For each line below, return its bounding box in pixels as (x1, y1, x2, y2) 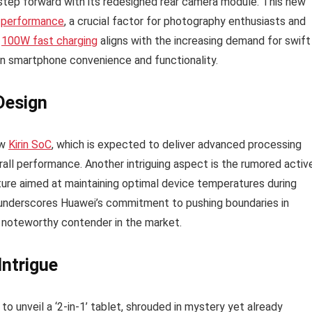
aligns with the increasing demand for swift (97, 34, 311, 48)
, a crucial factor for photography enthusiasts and (64, 15, 306, 29)
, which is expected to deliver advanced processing (52, 138, 302, 152)
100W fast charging (1, 34, 97, 48)
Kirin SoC (8, 138, 52, 152)
